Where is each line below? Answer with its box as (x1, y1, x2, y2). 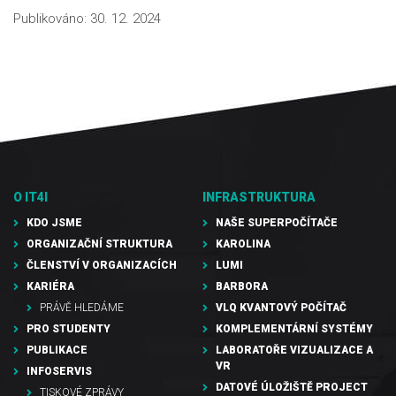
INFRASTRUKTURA (202, 189, 316, 204)
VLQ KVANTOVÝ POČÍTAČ (216, 301, 346, 314)
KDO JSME (27, 216, 82, 229)
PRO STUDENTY (27, 322, 110, 335)
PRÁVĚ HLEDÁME (40, 301, 124, 314)
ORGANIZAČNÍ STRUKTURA (27, 237, 172, 250)
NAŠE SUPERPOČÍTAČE (216, 216, 338, 229)
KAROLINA (216, 237, 270, 250)
